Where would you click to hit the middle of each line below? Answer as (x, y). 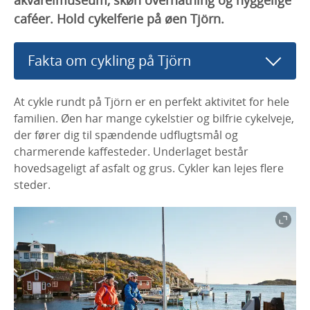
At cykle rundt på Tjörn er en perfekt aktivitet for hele (152, 101)
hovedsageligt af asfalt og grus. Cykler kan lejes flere (149, 168)
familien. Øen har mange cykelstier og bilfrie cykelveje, (154, 118)
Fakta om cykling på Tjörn (109, 60)
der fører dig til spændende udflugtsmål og (126, 135)
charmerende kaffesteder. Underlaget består (131, 151)
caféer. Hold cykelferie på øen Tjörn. (119, 18)
